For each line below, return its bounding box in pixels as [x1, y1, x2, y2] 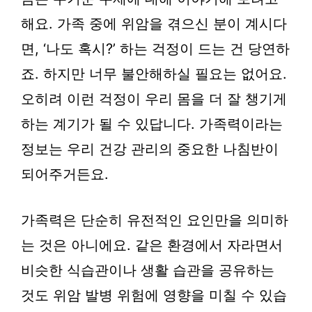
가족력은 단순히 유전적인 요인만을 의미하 [21, 212, 288, 228]
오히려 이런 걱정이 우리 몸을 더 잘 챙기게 [21, 91, 287, 107]
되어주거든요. [21, 166, 109, 182]
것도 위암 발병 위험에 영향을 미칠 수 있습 [21, 287, 287, 304]
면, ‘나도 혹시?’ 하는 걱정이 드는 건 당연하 [21, 40, 290, 57]
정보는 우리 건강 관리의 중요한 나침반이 [21, 141, 279, 157]
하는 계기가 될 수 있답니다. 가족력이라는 [21, 116, 283, 132]
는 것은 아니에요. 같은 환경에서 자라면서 [21, 237, 283, 253]
